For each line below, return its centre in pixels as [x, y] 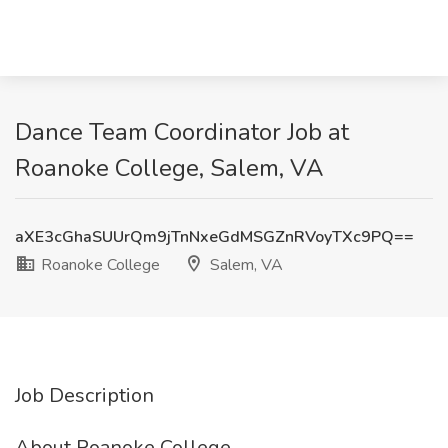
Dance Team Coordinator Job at [182, 132]
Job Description [84, 395]
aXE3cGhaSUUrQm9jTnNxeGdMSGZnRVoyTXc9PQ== [214, 237]
